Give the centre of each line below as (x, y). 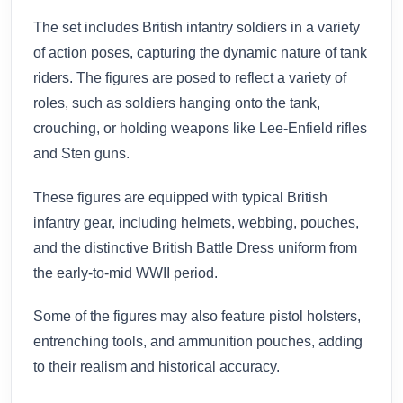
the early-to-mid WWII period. (125, 273)
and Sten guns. (81, 153)
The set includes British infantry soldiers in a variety (197, 27)
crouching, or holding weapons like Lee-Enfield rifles (200, 128)
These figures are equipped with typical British (180, 197)
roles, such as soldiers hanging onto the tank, (177, 103)
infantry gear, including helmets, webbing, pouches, (196, 222)
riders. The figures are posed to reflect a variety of (190, 77)
